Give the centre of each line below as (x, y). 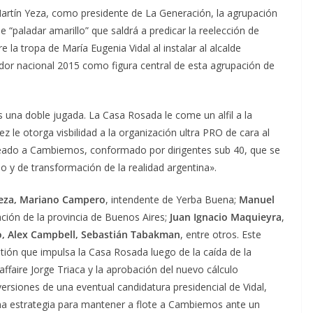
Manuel (257, 200)
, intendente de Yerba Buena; (172, 200)
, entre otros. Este (221, 235)
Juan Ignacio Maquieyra (226, 217)
